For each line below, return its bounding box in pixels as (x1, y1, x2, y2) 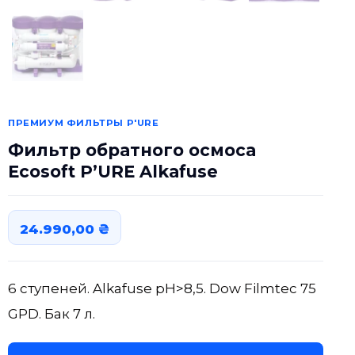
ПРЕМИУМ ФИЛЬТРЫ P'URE (8, 117, 159, 128)
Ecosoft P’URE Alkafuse (8, 162, 218, 181)
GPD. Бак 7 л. (8, 306, 95, 322)
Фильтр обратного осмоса (8, 140, 256, 160)
